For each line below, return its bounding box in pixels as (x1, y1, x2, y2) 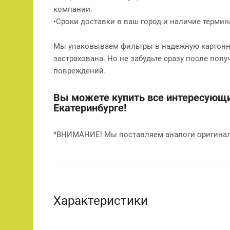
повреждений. (53, 66, 106, 75)
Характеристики (53, 193, 148, 208)
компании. (53, 4, 94, 14)
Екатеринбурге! (53, 101, 126, 114)
